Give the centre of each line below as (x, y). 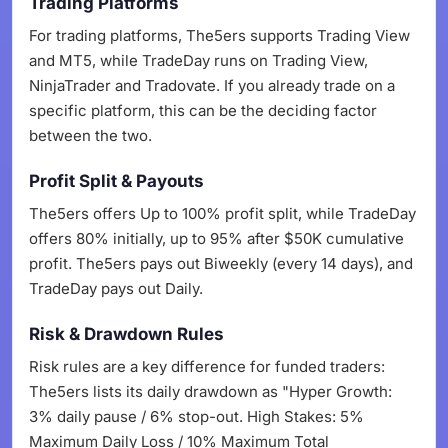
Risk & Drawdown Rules (126, 334)
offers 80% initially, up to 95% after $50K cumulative (216, 238)
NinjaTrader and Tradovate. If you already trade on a (212, 85)
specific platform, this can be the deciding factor (203, 110)
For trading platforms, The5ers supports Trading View (219, 35)
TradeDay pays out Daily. (116, 288)
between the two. (90, 135)
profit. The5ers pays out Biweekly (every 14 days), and (221, 263)
